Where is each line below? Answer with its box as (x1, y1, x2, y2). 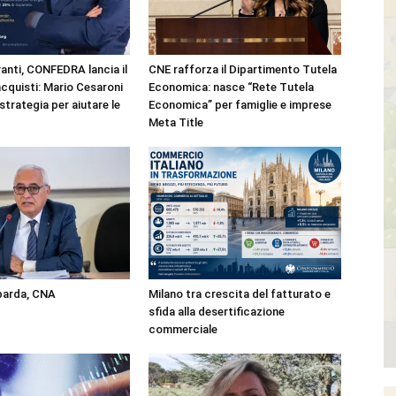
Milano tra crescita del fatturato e (148, 287, 331, 301)
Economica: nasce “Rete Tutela (148, 80, 314, 94)
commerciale (148, 323, 217, 336)
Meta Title (148, 116, 203, 129)
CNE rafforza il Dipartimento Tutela (148, 63, 337, 76)
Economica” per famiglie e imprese (148, 98, 331, 111)
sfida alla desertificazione (148, 305, 285, 318)
